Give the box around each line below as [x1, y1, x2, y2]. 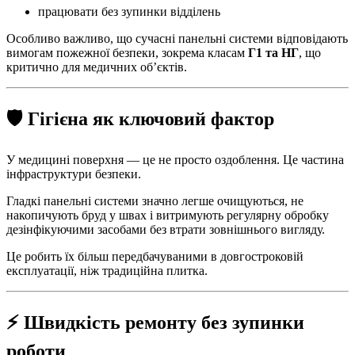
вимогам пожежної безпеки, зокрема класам [6, 46, 248, 60]
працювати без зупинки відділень [38, 5, 220, 19]
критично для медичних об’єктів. [6, 60, 187, 74]
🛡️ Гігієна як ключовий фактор [6, 109, 274, 130]
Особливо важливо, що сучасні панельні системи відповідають [6, 32, 348, 46]
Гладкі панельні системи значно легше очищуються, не [6, 194, 303, 208]
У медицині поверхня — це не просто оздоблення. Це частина [6, 153, 344, 167]
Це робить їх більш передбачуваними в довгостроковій [6, 250, 303, 264]
